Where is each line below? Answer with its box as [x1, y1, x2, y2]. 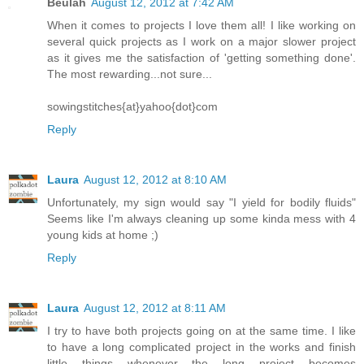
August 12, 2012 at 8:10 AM [84, 173, 227, 187]
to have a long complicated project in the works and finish [47, 340, 356, 354]
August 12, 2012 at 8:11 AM [84, 301, 226, 315]
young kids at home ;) [47, 228, 158, 242]
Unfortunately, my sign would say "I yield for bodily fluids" [47, 196, 356, 210]
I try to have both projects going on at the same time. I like [47, 324, 356, 338]
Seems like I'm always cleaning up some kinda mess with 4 [47, 212, 356, 226]
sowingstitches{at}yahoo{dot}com [47, 100, 218, 114]
